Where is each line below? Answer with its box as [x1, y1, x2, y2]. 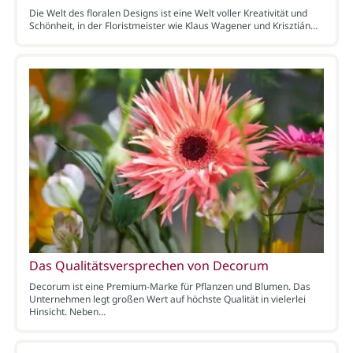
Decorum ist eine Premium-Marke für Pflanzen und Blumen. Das [28, 279, 310, 293]
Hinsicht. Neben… [28, 304, 106, 318]
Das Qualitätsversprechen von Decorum [28, 256, 269, 274]
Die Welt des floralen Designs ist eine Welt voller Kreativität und [28, 6, 307, 20]
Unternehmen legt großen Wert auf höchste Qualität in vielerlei [28, 292, 306, 306]
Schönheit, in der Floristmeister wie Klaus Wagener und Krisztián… [28, 19, 318, 33]
